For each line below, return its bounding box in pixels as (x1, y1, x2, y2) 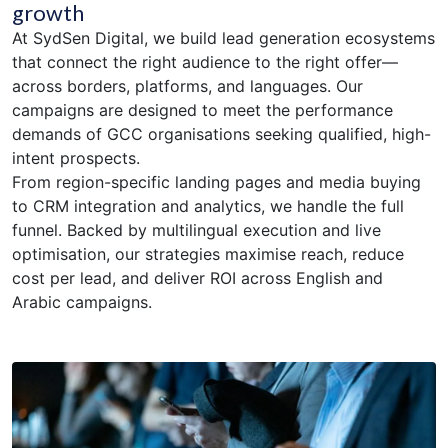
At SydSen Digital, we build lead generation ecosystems (12, 28, 435, 49)
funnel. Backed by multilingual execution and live (12, 220, 381, 241)
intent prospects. (12, 148, 140, 169)
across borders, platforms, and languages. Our (12, 76, 363, 97)
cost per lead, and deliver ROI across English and (12, 268, 383, 289)
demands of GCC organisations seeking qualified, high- (12, 124, 431, 145)
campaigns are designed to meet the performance (12, 100, 393, 121)
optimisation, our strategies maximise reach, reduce (12, 244, 404, 265)
